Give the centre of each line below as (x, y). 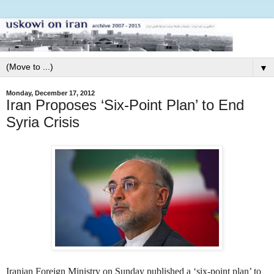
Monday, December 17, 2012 (50, 93)
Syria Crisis (43, 122)
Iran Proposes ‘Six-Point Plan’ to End (125, 105)
